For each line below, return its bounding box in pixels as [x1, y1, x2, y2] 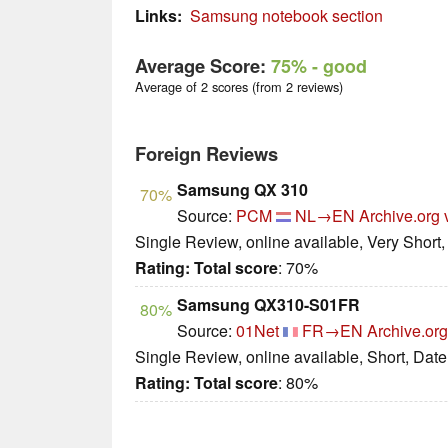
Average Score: [135, 52, 271, 80]
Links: [135, 4, 182, 28]
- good [307, 53, 367, 80]
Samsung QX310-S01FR [177, 293, 360, 317]
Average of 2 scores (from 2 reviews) [135, 77, 343, 97]
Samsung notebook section [190, 4, 383, 28]
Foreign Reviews [135, 140, 278, 168]
